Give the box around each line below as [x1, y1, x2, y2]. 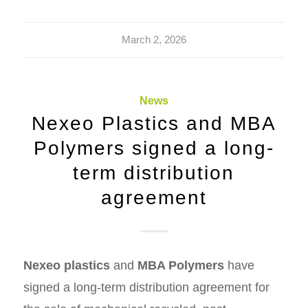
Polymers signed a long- [33, 137, 274, 159]
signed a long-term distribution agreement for [23, 280, 269, 294]
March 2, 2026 [121, 34, 186, 46]
